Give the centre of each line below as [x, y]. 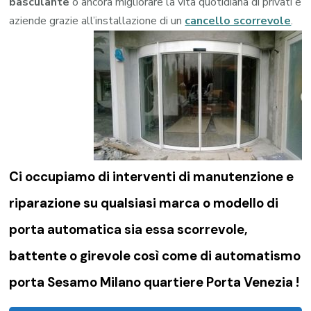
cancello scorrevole [238, 20]
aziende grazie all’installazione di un [97, 20]
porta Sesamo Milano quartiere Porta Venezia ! [154, 282]
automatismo [258, 255]
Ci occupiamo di [61, 176]
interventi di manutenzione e [203, 176]
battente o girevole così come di [112, 255]
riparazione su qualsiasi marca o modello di [144, 203]
